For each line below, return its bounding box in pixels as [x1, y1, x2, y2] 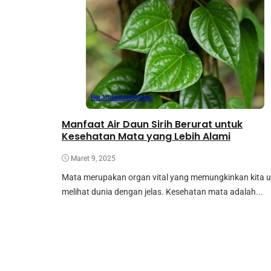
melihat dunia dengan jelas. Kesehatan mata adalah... [62, 186, 263, 197]
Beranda [91, 93, 118, 102]
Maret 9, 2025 [71, 154, 116, 163]
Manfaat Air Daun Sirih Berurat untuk [62, 117, 243, 131]
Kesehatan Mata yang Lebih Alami [62, 129, 230, 143]
